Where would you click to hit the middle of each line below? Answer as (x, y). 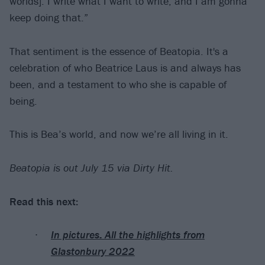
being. (23, 101)
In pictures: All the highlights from (127, 235)
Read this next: (44, 201)
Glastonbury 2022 (93, 251)
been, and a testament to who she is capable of (118, 84)
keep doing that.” (49, 18)
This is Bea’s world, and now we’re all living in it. (119, 134)
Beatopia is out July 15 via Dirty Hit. (91, 168)
